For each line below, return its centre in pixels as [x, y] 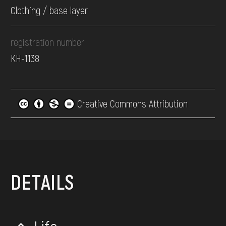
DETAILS [42, 182]
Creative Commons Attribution [131, 104]
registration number [48, 42]
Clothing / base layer [49, 10]
